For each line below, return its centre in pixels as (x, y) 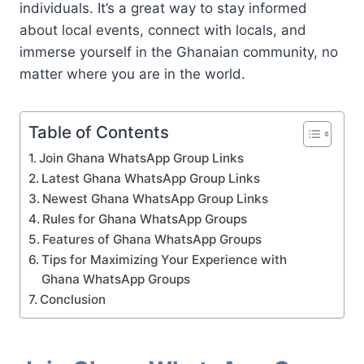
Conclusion (73, 299)
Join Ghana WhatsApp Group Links (142, 158)
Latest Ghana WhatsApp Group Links (151, 178)
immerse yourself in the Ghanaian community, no (179, 52)
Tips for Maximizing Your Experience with (165, 259)
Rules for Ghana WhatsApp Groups (145, 219)
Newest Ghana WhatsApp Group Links (156, 198)
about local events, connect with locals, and (163, 30)
